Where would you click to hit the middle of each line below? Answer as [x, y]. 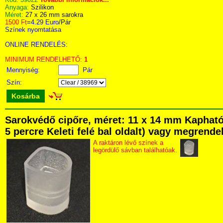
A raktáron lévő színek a [128, 143]
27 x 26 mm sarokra [54, 15]
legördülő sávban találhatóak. [135, 150]
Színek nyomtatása [33, 30]
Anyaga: [18, 7]
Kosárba [26, 96]
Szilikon [42, 7]
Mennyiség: [24, 70]
